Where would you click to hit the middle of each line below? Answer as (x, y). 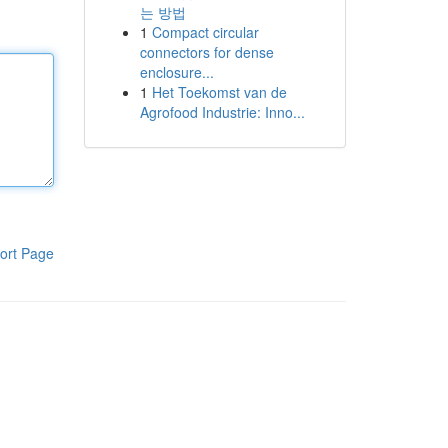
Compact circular (205, 32)
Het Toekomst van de (219, 92)
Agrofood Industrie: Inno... (222, 112)
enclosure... (176, 72)
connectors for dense (206, 52)
